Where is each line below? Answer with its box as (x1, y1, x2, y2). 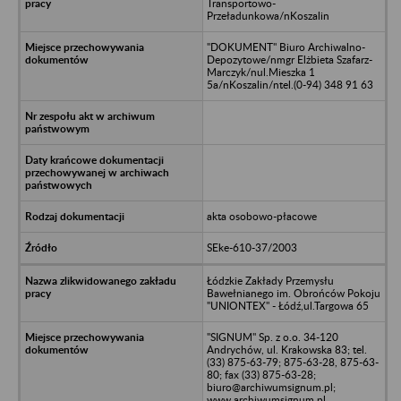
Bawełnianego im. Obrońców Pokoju (206, 286, 380, 300)
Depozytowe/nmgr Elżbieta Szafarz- (206, 52, 372, 66)
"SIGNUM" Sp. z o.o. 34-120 (206, 329, 338, 344)
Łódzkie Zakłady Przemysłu (206, 273, 334, 287)
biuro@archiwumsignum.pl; (206, 380, 336, 394)
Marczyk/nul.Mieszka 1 (206, 64, 315, 79)
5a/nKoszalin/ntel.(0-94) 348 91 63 (206, 77, 373, 91)
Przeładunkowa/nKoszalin (206, 8, 329, 22)
